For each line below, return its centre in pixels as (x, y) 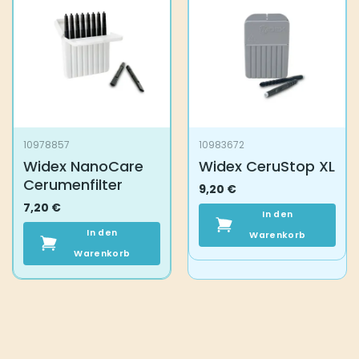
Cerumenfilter (73, 185)
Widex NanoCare (83, 167)
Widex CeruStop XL (266, 167)
